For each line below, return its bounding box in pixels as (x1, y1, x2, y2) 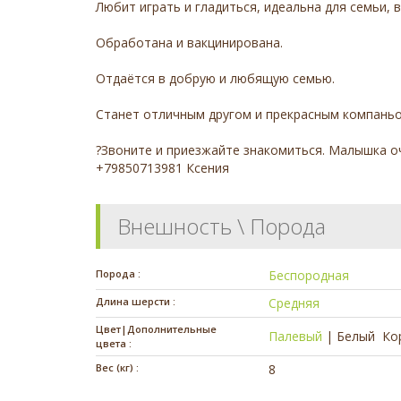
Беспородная (269, 266, 350, 284)
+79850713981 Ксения (96, 158, 229, 176)
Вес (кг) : (96, 360, 139, 374)
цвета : (96, 336, 132, 350)
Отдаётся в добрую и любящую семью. (96, 69, 335, 87)
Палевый (269, 327, 323, 345)
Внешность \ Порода (117, 210, 326, 241)
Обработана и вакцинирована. (96, 33, 283, 51)
